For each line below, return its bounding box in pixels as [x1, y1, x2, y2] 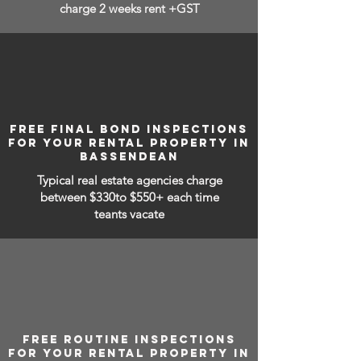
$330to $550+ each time [89, 189, 219, 205]
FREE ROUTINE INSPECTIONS [22, 333, 236, 346]
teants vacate [94, 206, 164, 222]
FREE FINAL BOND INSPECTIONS [10, 122, 248, 136]
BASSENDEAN [79, 150, 179, 164]
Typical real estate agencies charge [36, 172, 222, 188]
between [39, 189, 89, 205]
